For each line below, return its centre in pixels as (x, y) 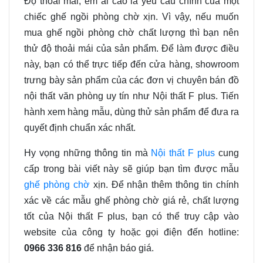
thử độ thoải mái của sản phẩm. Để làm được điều (131, 48)
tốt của (41, 216)
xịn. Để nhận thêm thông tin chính (164, 185)
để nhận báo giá (117, 248)
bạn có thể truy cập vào (183, 216)
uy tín (119, 96)
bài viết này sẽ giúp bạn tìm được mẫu (151, 169)
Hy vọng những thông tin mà (88, 153)
